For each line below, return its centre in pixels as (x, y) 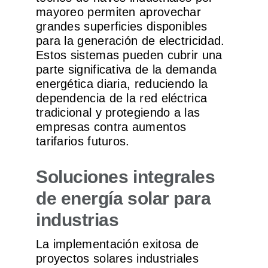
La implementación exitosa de (117, 244)
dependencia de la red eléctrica (121, 98)
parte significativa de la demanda (126, 70)
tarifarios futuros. (83, 141)
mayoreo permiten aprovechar (118, 12)
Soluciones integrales (125, 177)
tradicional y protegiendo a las (118, 113)
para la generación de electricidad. (130, 41)
